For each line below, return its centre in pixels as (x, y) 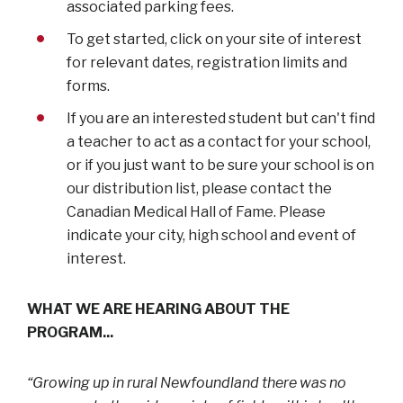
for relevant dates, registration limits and (207, 62)
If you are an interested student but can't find (221, 118)
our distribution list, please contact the (199, 188)
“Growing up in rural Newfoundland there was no (187, 382)
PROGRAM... (70, 332)
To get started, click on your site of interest (214, 39)
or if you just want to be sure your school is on (220, 165)
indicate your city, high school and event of (211, 235)
